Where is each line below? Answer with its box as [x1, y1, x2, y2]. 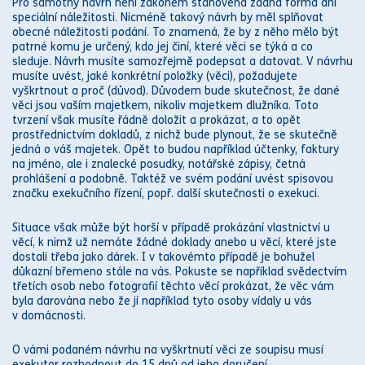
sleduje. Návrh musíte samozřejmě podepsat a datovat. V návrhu [12, 55, 353, 68]
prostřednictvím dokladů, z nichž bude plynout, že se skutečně [12, 128, 337, 142]
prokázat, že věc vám [219, 279, 334, 293]
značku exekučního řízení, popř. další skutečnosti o [12, 187, 278, 200]
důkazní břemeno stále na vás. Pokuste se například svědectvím [12, 265, 347, 279]
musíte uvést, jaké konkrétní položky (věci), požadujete [12, 69, 297, 83]
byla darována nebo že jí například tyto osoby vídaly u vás [12, 294, 312, 308]
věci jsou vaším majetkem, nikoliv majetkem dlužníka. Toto [12, 99, 319, 112]
